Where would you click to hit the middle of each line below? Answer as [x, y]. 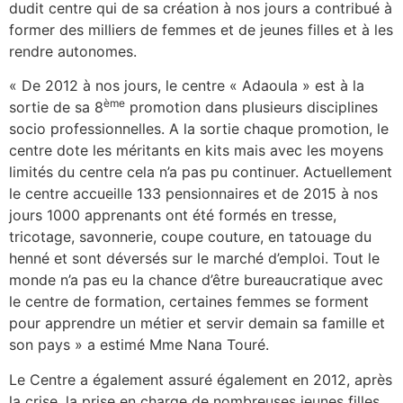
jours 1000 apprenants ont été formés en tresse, [173, 215]
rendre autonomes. [73, 51]
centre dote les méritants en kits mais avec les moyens [196, 151]
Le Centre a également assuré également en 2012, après [201, 379]
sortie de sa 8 [56, 107]
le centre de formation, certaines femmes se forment [189, 302]
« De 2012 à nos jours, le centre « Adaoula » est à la [187, 86]
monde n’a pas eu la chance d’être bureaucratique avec [196, 280]
